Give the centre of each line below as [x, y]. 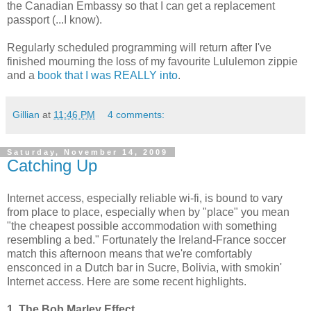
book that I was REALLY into [108, 75]
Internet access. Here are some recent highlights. [127, 282]
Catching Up [52, 165]
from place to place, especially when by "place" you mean [148, 212]
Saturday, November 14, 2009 [87, 152]
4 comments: [136, 114]
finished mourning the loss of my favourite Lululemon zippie [152, 61]
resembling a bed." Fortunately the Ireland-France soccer [146, 240]
